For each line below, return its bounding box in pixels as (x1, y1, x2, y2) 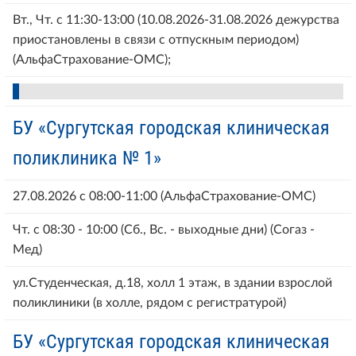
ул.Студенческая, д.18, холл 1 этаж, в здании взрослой (13, 276, 332, 289)
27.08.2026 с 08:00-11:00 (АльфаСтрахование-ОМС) (13, 189, 315, 203)
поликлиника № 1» (13, 146, 161, 169)
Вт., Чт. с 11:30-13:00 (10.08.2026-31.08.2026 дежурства (13, 13, 339, 26)
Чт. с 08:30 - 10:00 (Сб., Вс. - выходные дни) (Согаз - (13, 222, 315, 236)
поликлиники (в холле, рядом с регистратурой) (13, 296, 286, 309)
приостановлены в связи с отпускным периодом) (13, 33, 299, 46)
